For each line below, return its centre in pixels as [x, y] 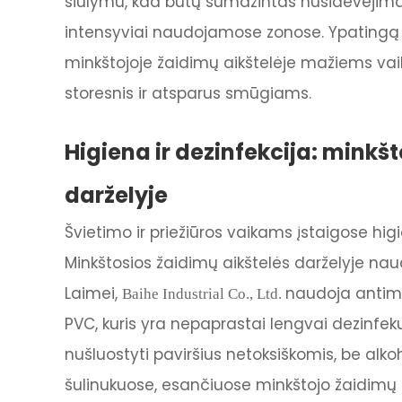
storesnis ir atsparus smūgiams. [188, 93]
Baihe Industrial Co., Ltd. [204, 293]
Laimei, [93, 293]
